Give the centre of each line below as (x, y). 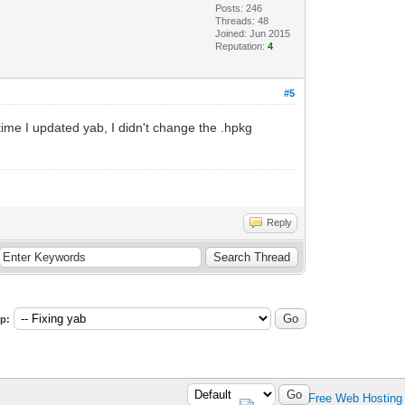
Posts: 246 (239, 8)
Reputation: (242, 46)
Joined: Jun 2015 (253, 33)
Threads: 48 (242, 21)
